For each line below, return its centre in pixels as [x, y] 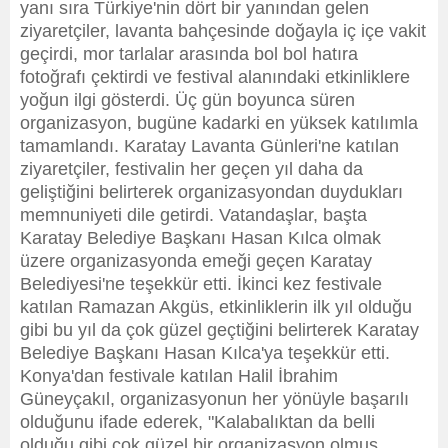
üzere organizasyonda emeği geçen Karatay [196, 261]
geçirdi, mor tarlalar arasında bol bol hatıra [189, 54]
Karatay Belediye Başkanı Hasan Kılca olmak [200, 238]
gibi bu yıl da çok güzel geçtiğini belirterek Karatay [219, 330]
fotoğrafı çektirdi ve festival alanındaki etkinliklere [215, 77]
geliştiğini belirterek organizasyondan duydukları [211, 192]
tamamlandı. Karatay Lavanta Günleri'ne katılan [209, 146]
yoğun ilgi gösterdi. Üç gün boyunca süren [187, 100]
